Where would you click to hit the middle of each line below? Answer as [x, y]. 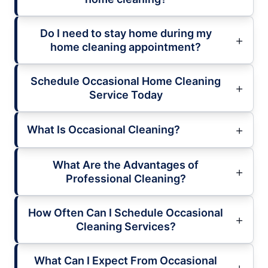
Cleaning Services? [126, 226]
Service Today [126, 95]
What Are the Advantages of [126, 165]
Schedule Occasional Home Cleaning [126, 81]
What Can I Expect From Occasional [126, 260]
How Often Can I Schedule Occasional [126, 212]
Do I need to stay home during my [126, 33]
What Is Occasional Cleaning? [103, 130]
